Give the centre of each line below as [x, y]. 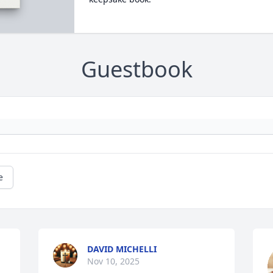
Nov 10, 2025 [114, 261]
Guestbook [136, 69]
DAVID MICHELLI [122, 249]
